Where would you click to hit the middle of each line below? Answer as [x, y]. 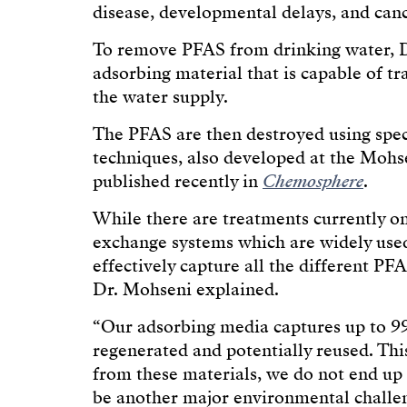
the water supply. [160, 98]
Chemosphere [313, 182]
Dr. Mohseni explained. [186, 290]
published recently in [178, 182]
